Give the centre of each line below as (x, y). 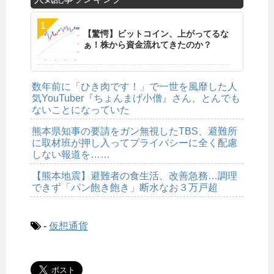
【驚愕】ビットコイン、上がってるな (156, 34)
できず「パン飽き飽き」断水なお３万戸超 (125, 188)
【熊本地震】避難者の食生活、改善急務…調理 (135, 176)
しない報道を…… (71, 155)
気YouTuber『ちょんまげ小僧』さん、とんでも (136, 98)
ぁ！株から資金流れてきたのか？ (147, 45)
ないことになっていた (81, 110)
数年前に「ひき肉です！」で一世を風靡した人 (135, 87)
